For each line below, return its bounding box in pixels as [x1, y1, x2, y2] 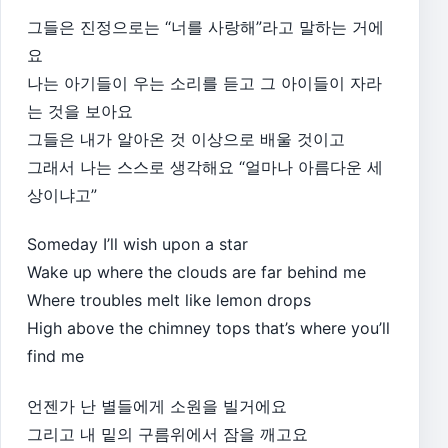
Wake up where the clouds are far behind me [27, 262, 366, 283]
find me [27, 346, 84, 367]
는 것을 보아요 [27, 100, 133, 121]
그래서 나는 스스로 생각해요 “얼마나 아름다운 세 [27, 156, 383, 177]
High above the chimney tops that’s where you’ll [27, 318, 390, 339]
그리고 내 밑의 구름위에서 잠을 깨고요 [27, 423, 308, 444]
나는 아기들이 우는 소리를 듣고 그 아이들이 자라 [27, 72, 382, 93]
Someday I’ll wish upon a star [27, 234, 248, 255]
